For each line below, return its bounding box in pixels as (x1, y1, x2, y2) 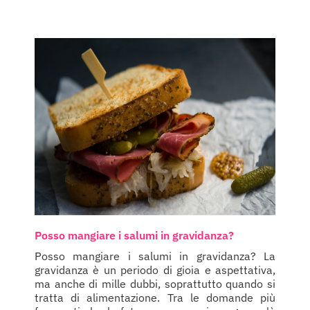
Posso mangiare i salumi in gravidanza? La (35, 248, 275, 263)
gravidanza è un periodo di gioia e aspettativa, (35, 262, 275, 277)
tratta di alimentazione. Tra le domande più (35, 290, 275, 304)
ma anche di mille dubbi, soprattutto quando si (35, 276, 275, 291)
